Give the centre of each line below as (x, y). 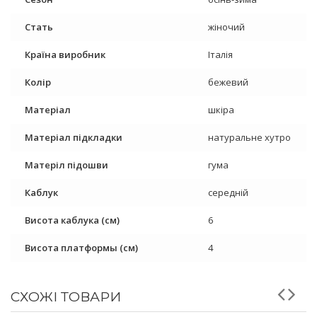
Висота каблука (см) (72, 220)
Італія (220, 55)
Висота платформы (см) (81, 248)
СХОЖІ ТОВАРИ (66, 297)
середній (228, 193)
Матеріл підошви (67, 165)
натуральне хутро (249, 138)
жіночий (226, 27)
